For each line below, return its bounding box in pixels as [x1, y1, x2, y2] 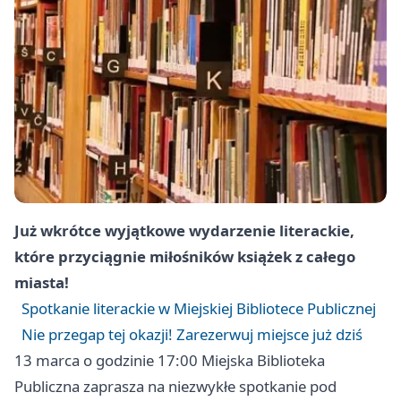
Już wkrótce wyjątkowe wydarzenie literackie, [14, 220, 354, 242]
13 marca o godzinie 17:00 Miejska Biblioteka [14, 350, 325, 371]
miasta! [14, 272, 69, 294]
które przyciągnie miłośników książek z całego [14, 246, 355, 268]
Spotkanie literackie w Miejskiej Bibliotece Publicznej [21, 298, 376, 320]
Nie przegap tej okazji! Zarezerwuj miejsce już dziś [21, 324, 363, 346]
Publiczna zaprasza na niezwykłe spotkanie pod [14, 376, 337, 397]
